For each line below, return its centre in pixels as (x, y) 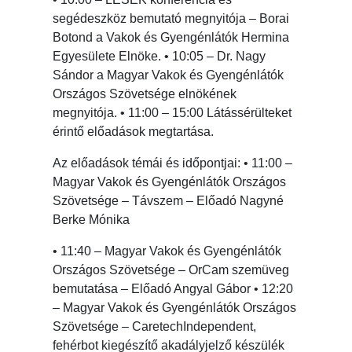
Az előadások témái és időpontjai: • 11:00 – (173, 163)
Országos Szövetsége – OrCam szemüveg (171, 270)
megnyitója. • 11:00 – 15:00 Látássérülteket (172, 113)
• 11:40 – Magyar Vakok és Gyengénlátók (167, 251)
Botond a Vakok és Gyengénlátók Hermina (171, 38)
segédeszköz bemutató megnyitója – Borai (171, 19)
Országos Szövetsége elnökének (145, 94)
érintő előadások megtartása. (134, 132)
